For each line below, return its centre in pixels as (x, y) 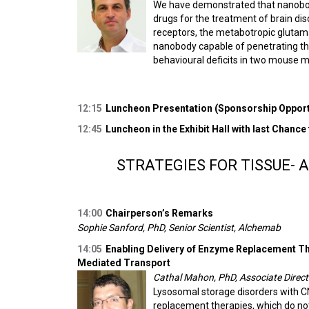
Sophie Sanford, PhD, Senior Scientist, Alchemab (179, 228)
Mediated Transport (124, 263)
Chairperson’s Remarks (159, 213)
